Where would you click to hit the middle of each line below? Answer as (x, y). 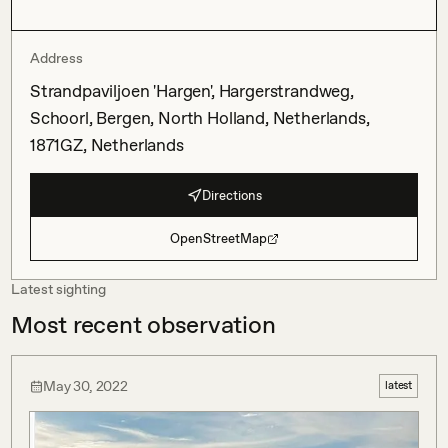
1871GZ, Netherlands (107, 145)
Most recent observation (143, 324)
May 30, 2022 (85, 385)
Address (56, 58)
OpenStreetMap (218, 238)
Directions (231, 195)
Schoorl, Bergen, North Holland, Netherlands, (200, 118)
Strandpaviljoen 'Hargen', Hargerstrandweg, (192, 91)
